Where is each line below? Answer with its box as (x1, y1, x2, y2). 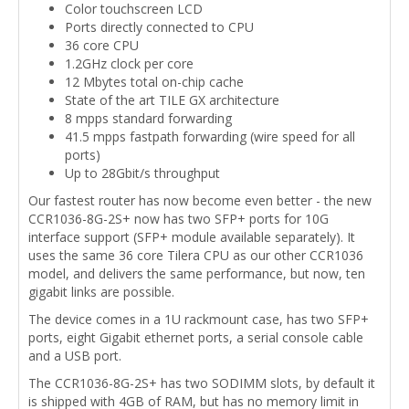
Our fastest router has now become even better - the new (28, 191, 372, 209)
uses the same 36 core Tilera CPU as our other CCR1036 (28, 246, 363, 264)
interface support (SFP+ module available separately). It (28, 227, 355, 246)
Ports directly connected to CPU (65, 17, 254, 36)
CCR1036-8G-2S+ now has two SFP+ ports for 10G (28, 209, 329, 227)
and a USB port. (28, 346, 121, 364)
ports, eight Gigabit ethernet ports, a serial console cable (28, 328, 363, 346)
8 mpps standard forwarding (65, 109, 232, 127)
